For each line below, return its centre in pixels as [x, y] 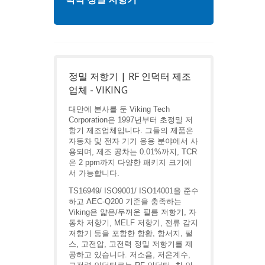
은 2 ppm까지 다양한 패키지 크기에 [130, 162]
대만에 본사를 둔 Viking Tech [119, 109]
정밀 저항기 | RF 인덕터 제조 [130, 76]
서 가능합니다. [94, 173]
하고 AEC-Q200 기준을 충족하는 [125, 201]
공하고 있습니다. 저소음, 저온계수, [130, 255]
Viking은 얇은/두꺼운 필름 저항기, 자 [132, 212]
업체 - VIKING [98, 90]
